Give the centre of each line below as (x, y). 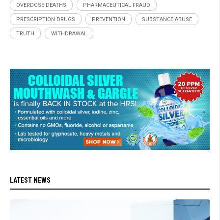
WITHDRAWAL (69, 33)
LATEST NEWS (30, 180)
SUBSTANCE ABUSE (167, 19)
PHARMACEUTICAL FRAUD (117, 5)
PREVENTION (109, 19)
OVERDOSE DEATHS (41, 5)
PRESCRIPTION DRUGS (46, 19)
